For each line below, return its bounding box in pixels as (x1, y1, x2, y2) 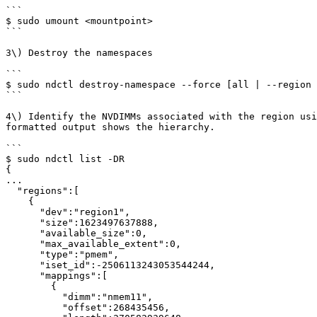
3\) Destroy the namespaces (6, 47, 153, 58)
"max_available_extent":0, (6, 238, 40, 249)
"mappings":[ (6, 270, 40, 281)
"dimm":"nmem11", (6, 292, 62, 302)
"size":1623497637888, (6, 217, 40, 228)
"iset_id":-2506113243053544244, (6, 260, 40, 270)
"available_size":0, (6, 228, 40, 238)
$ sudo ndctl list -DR (6, 154, 125, 164)
